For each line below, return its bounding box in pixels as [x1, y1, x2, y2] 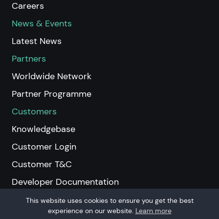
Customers [12, 105, 57, 117]
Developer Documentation [12, 175, 119, 188]
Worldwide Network [12, 70, 91, 82]
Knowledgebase [12, 123, 75, 135]
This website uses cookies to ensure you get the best [25, 196, 194, 205]
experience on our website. [47, 206, 135, 216]
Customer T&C [12, 158, 72, 170]
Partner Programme [12, 88, 91, 100]
